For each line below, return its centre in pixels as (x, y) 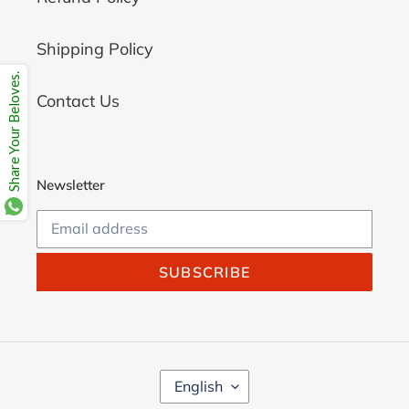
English (199, 386)
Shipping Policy (95, 49)
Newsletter (71, 185)
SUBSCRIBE (204, 272)
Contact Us (78, 101)
